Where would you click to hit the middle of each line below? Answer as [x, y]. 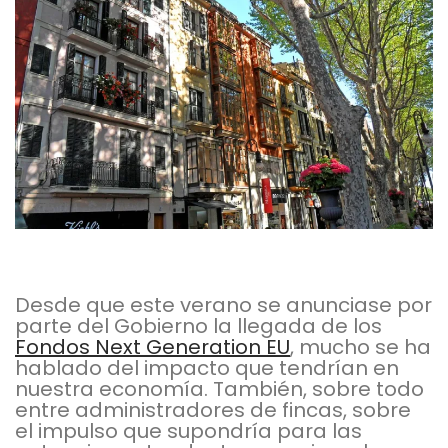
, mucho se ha [360, 347]
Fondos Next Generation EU [152, 347]
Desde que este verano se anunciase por [223, 305]
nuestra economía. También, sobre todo [219, 389]
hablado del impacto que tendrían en [207, 368]
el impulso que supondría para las [188, 431]
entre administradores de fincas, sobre [213, 410]
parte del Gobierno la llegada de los [198, 326]
